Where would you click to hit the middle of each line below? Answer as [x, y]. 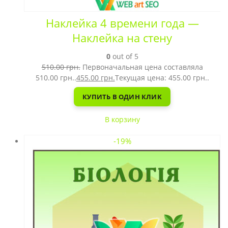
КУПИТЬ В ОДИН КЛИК [122, 96]
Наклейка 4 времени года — [122, 23]
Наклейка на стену [122, 38]
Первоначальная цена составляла [142, 67]
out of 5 [124, 56]
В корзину [122, 119]
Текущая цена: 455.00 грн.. [162, 78]
